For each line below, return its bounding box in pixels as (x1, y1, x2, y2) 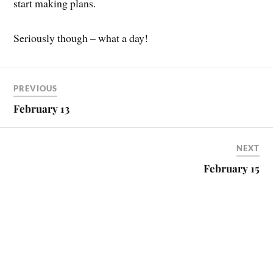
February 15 (203, 161, 260, 175)
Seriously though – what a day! (13, 30, 149, 46)
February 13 (13, 101, 70, 115)
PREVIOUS (13, 83, 58, 93)
